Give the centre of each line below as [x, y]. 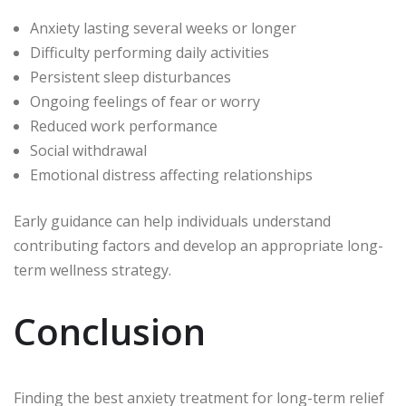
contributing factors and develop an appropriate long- [198, 246]
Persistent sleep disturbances [130, 77]
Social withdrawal [88, 151]
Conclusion [110, 332]
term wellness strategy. [92, 271]
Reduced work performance [124, 126]
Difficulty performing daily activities [150, 53]
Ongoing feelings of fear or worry [145, 102]
